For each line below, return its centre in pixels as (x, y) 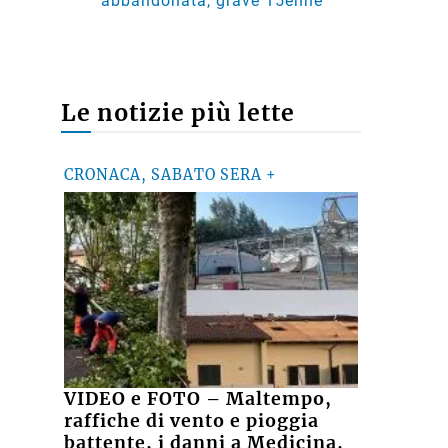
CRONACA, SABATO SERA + (171, 174)
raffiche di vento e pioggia (192, 420)
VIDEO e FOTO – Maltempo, (198, 398)
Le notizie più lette (178, 112)
